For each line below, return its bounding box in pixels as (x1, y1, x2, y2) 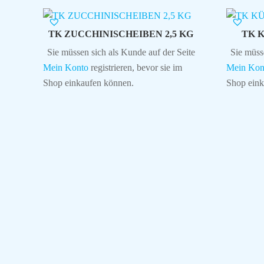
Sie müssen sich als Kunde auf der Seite (47, 47, 195, 57)
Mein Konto (42, 62, 88, 72)
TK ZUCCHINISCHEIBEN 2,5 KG (48, 28, 194, 39)
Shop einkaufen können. (42, 77, 134, 88)
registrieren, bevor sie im (88, 62, 182, 72)
